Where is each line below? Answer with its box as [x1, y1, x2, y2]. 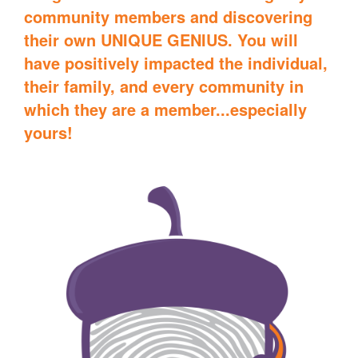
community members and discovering [24, 5, 312, 29]
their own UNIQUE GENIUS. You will [24, 28, 298, 52]
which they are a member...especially [24, 97, 307, 121]
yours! [24, 121, 73, 145]
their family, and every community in [24, 74, 304, 98]
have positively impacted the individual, [24, 51, 328, 75]
